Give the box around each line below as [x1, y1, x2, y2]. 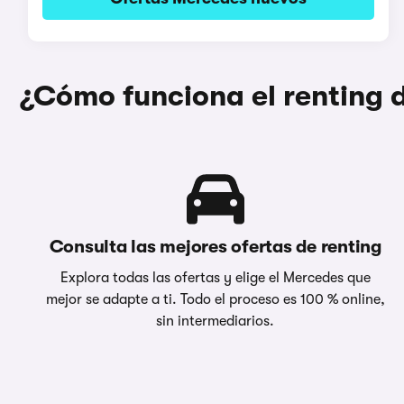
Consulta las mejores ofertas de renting [49, 235, 381, 257]
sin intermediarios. [156, 312, 275, 329]
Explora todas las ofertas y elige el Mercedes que [60, 269, 371, 286]
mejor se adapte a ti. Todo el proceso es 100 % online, [45, 290, 385, 308]
